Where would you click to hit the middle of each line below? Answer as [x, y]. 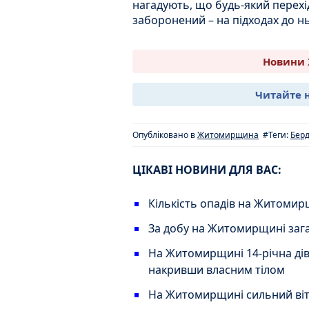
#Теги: [277, 135]
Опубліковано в [165, 135]
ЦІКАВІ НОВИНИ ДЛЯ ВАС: [207, 170]
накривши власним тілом [217, 270]
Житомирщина [228, 135]
